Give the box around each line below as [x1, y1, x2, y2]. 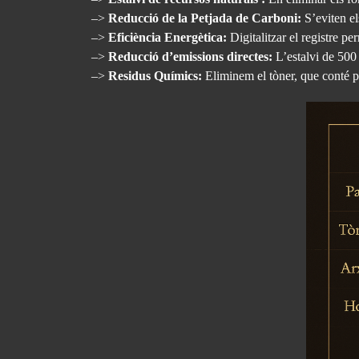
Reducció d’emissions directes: [108, 50, 272, 63]
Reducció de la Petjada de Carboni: [108, 11, 301, 25]
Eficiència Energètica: [108, 30, 227, 44]
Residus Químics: [108, 69, 202, 83]
